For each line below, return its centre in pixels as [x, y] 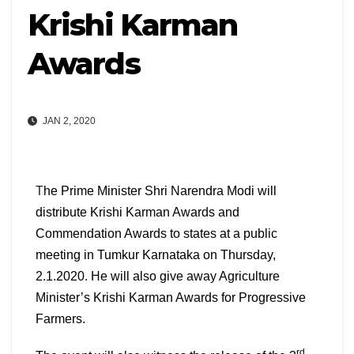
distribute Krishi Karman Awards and [137, 213]
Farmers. [60, 319]
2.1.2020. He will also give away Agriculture [158, 277]
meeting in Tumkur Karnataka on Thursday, [156, 255]
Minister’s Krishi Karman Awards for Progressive [171, 298]
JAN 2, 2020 [68, 121]
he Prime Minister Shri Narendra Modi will [160, 191]
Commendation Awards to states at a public [156, 234]
